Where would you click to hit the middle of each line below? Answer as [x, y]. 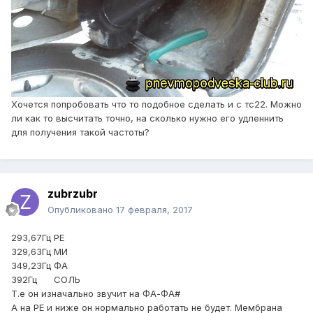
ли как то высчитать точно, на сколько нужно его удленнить [147, 118]
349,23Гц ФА [39, 266]
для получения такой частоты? [80, 132]
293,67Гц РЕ [38, 238]
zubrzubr [73, 194]
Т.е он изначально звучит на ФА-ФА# [96, 294]
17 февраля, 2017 [154, 210]
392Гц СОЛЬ [46, 280]
